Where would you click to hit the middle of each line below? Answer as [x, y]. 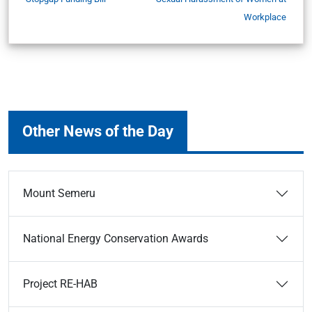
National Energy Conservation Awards [116, 239]
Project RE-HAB [60, 284]
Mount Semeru [59, 193]
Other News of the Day [98, 131]
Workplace [265, 17]
